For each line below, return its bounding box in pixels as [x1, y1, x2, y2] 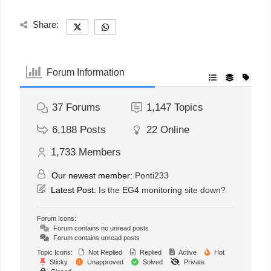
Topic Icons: [37, 249, 73, 256]
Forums [66, 102, 100, 114]
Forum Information [47, 67, 125, 77]
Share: [33, 19, 59, 30]
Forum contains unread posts [51, 234, 140, 242]
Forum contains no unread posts [51, 224, 149, 232]
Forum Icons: [37, 215, 76, 223]
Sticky [48, 258, 68, 266]
